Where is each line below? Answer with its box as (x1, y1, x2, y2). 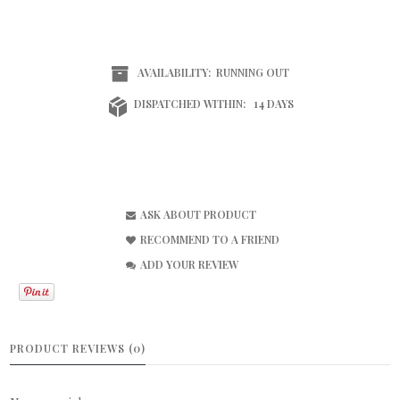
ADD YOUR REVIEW (140, 256, 238, 271)
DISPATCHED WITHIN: (133, 96, 246, 111)
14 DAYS (253, 96, 294, 111)
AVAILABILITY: (137, 64, 211, 79)
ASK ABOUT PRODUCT (140, 206, 256, 221)
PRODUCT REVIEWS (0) (10, 341, 146, 356)
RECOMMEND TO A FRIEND (140, 231, 279, 246)
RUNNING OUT (216, 64, 289, 79)
